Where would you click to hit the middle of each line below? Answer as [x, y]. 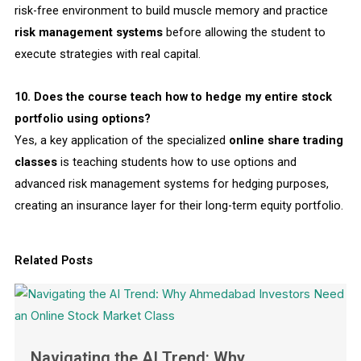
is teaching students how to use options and [176, 162]
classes [35, 162]
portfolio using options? [82, 118]
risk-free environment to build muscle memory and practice [171, 11]
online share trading [286, 140]
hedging [252, 183]
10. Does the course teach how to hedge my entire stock [173, 96]
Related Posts [53, 261]
